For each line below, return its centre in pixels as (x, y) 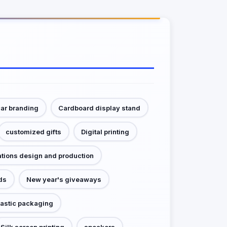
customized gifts (33, 131)
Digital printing (105, 131)
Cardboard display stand (99, 108)
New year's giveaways (64, 179)
